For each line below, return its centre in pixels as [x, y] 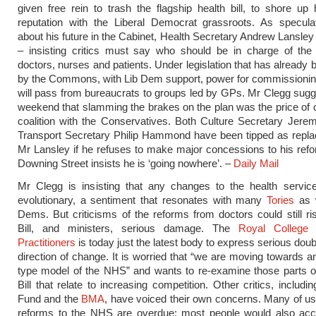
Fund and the [50, 299]
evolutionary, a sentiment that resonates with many [142, 200]
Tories [281, 200]
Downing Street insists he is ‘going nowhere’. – [126, 163]
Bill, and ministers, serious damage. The [128, 228]
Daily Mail [256, 163]
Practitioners [47, 242]
